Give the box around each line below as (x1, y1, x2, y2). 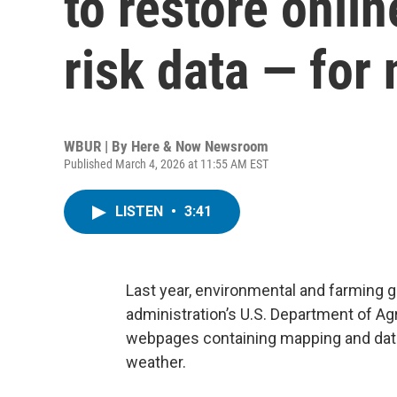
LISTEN (115, 203, 167, 220)
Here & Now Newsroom (131, 137, 269, 155)
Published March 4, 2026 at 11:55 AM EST (64, 157, 269, 171)
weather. (126, 353, 186, 371)
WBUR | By (64, 137, 131, 155)
